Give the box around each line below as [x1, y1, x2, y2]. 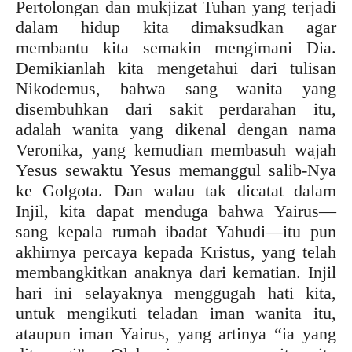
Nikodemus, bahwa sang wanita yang [16, 78, 336, 98]
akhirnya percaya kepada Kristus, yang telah [16, 241, 336, 262]
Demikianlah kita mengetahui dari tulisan [16, 57, 336, 78]
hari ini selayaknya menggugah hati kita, [16, 282, 336, 302]
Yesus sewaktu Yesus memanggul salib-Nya [16, 159, 336, 180]
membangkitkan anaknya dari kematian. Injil [16, 262, 336, 282]
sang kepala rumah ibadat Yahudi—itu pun [16, 221, 336, 241]
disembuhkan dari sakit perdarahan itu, [16, 98, 336, 119]
